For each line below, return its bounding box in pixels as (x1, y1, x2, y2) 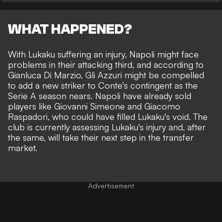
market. (8, 142, 37, 154)
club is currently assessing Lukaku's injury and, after (8, 121, 206, 133)
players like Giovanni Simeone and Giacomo (8, 101, 180, 112)
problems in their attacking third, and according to (8, 59, 204, 70)
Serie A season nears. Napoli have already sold (8, 90, 191, 102)
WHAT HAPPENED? (8, 21, 132, 38)
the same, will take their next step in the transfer (8, 132, 194, 143)
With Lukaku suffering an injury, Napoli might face (8, 49, 199, 60)
